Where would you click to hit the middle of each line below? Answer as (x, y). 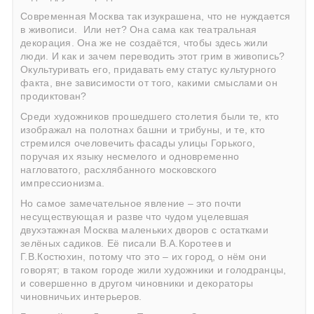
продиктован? (54, 96)
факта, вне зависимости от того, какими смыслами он (149, 83)
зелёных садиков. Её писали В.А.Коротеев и (126, 243)
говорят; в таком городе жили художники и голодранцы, (153, 270)
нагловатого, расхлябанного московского (119, 170)
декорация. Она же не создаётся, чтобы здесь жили (144, 43)
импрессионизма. (63, 183)
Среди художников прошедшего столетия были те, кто (150, 116)
